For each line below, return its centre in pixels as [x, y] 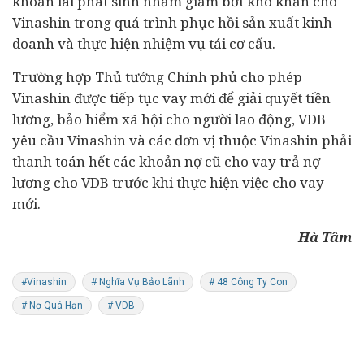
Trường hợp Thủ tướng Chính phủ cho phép [157, 77]
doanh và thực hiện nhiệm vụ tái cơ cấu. [144, 43]
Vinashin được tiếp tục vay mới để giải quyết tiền [171, 98]
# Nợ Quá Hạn [52, 305]
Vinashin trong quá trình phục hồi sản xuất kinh [172, 22]
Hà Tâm [325, 237]
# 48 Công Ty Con [248, 282]
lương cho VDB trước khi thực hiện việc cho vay [168, 182]
